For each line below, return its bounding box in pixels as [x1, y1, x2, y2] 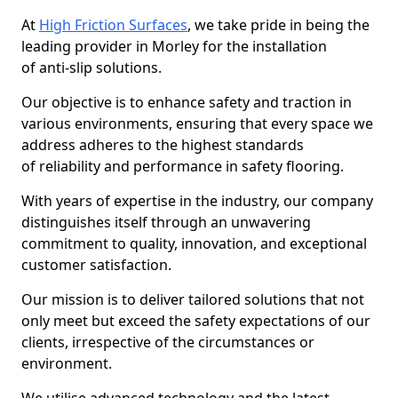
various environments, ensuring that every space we [21, 114, 373, 133]
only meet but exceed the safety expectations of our [21, 311, 370, 330]
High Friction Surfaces [39, 15, 187, 35]
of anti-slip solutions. [21, 58, 162, 77]
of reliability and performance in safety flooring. [21, 156, 344, 176]
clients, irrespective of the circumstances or [21, 332, 314, 352]
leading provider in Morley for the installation [21, 36, 327, 56]
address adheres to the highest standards [21, 135, 304, 155]
